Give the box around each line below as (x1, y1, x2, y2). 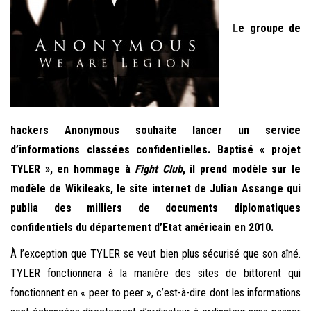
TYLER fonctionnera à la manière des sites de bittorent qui (10, 267, 301, 280)
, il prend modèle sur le (182, 162, 301, 176)
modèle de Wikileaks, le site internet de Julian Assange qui (10, 182, 301, 196)
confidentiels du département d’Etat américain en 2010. (10, 221, 274, 235)
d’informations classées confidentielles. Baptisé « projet (10, 143, 301, 157)
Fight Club (135, 162, 183, 176)
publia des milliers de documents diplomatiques (10, 201, 301, 215)
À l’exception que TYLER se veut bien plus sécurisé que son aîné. (10, 247, 301, 261)
